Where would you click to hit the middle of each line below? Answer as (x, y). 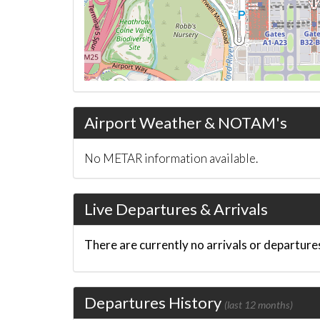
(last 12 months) (259, 305)
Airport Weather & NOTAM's (186, 122)
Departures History (154, 302)
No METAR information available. (171, 158)
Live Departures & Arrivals (176, 209)
